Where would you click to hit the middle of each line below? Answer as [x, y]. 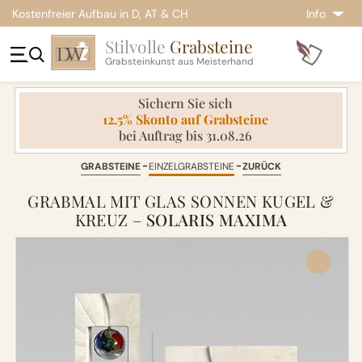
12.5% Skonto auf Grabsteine [185, 119]
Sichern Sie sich [185, 103]
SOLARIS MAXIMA [217, 219]
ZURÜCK [262, 166]
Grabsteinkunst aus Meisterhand [179, 61]
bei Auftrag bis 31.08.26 [185, 135]
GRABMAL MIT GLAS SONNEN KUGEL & [181, 201]
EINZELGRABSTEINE [192, 166]
